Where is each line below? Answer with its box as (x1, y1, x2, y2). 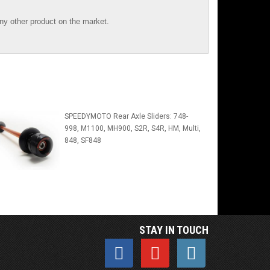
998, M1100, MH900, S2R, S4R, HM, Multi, (64, 124, 201, 133)
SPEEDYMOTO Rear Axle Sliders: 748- (64, 112, 188, 121)
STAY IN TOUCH (139, 224, 209, 237)
